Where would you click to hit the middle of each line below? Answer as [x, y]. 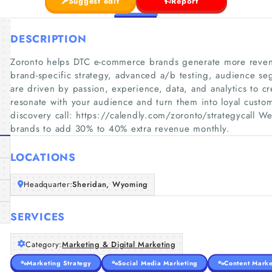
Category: [44, 244]
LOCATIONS [43, 157]
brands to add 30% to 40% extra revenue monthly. [120, 129]
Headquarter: [48, 184]
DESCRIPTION [49, 39]
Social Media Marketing [157, 263]
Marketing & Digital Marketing [119, 244]
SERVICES [38, 217]
